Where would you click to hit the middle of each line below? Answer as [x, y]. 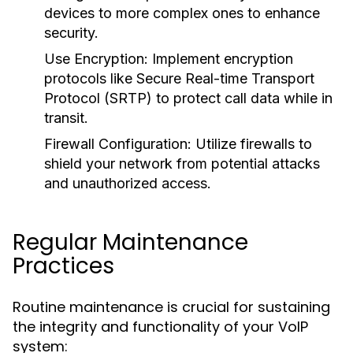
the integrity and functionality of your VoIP [160, 327]
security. [71, 33]
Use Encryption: [96, 59]
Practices [63, 266]
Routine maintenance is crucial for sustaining [171, 307]
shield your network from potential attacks [182, 163]
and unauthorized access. [128, 183]
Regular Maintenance [130, 242]
